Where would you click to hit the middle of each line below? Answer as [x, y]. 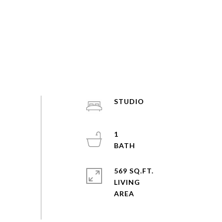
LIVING [127, 182]
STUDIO [129, 101]
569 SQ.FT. [134, 171]
